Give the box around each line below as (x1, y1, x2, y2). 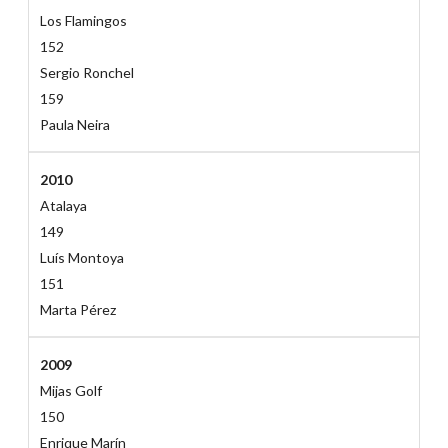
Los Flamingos (39, 12, 127, 30)
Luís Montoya (39, 249, 124, 267)
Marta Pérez (39, 301, 116, 319)
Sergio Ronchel (39, 64, 134, 82)
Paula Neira (39, 116, 110, 134)
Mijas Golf (39, 382, 102, 400)
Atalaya (39, 197, 87, 215)
